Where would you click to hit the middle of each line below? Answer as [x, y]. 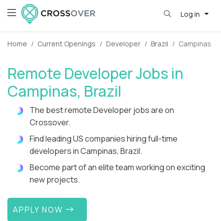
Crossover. [50, 123]
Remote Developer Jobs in [95, 74]
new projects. [55, 180]
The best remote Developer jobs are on [102, 110]
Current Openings [67, 44]
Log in [191, 14]
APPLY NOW [39, 209]
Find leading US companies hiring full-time [104, 139]
